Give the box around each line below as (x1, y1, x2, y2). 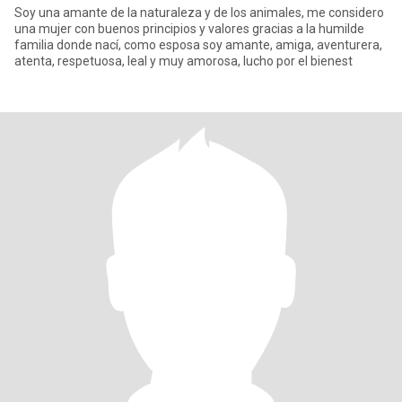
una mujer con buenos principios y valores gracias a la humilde (14, 22, 364, 36)
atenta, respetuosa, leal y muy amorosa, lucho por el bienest (14, 54, 353, 68)
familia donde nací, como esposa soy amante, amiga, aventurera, (14, 38, 382, 52)
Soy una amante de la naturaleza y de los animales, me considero (14, 5, 384, 20)
